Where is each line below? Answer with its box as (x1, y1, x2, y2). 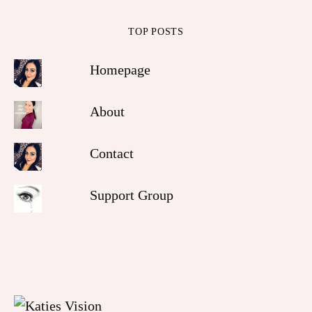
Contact (89, 146, 134, 162)
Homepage (89, 62, 150, 78)
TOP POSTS (128, 26, 184, 38)
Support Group (89, 187, 173, 203)
